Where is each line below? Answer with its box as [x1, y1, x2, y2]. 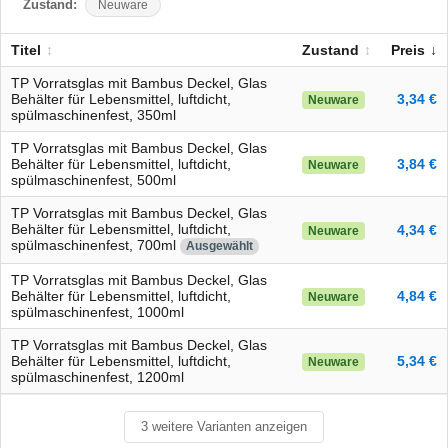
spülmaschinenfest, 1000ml [11, 304, 184, 320]
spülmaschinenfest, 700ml [11, 237, 180, 253]
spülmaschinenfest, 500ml [11, 172, 176, 188]
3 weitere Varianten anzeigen [141, 420, 307, 434]
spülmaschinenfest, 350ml [11, 107, 176, 123]
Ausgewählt [186, 239, 253, 253]
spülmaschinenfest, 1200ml [11, 369, 184, 385]
